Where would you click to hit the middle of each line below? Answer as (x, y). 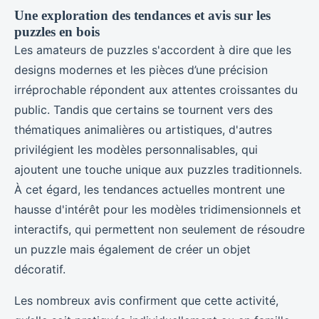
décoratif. (40, 269)
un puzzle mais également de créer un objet (132, 249)
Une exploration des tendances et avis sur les (142, 15)
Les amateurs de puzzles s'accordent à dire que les (153, 49)
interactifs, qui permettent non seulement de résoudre (159, 229)
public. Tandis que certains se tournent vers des (143, 109)
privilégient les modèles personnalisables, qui (136, 149)
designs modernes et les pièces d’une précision (141, 69)
